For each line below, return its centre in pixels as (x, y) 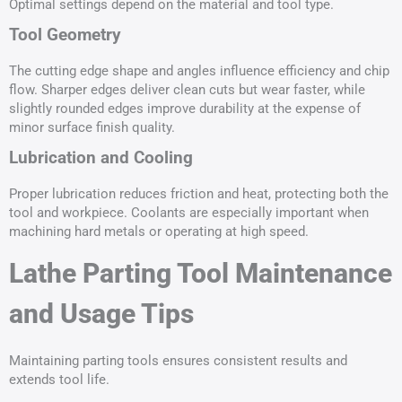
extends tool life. (59, 380)
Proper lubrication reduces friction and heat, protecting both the (199, 194)
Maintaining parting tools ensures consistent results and (178, 361)
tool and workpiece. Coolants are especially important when (189, 213)
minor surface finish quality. (92, 128)
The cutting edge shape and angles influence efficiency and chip (199, 71)
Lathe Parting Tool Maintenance (201, 274)
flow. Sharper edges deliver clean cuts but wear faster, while (187, 90)
